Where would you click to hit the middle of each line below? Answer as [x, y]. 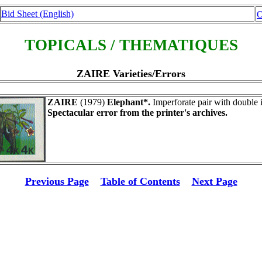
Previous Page [57, 181]
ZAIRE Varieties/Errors [131, 73]
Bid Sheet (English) [37, 14]
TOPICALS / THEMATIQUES [131, 45]
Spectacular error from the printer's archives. [137, 112]
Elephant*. [129, 102]
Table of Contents [140, 181]
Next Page [214, 181]
